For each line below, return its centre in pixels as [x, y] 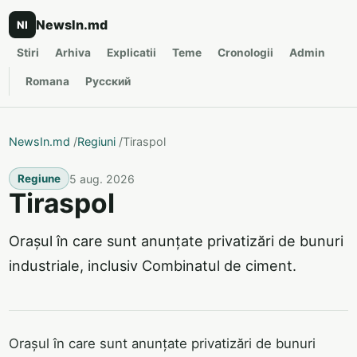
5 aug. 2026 [102, 178]
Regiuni [96, 141]
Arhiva [73, 52]
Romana [47, 81]
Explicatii [131, 52]
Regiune [39, 178]
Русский [108, 81]
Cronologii [245, 52]
